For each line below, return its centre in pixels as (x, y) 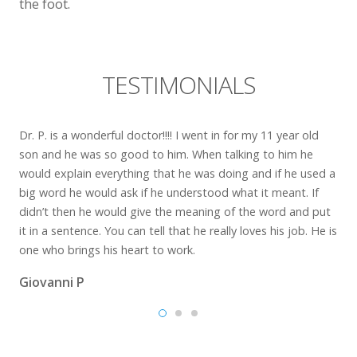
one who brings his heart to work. (107, 250)
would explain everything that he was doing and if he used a (177, 173)
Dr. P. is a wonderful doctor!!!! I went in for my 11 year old (169, 135)
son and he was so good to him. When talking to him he (166, 154)
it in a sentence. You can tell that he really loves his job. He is (178, 231)
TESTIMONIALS (178, 85)
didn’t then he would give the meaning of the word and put (175, 212)
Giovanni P (52, 282)
